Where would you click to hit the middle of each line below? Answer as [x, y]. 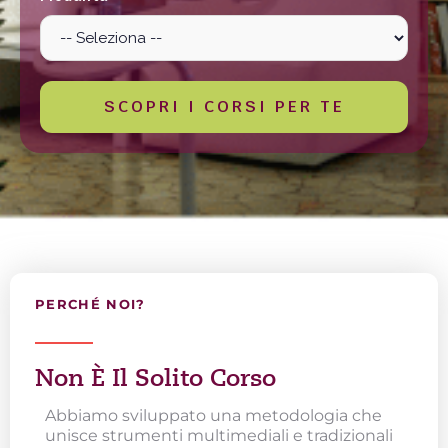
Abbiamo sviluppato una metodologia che [214, 415]
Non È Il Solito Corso [155, 377]
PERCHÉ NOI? [90, 303]
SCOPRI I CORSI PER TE [224, 106]
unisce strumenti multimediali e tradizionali [219, 435]
